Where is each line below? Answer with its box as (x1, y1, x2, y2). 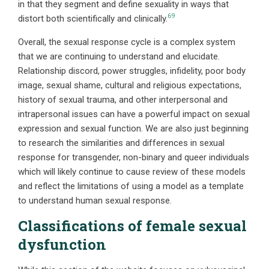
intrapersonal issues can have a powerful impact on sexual (18, 108, 250, 119)
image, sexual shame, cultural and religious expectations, (18, 79, 241, 91)
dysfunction (18, 234, 106, 254)
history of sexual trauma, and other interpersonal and (18, 94, 228, 105)
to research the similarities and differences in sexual (18, 137, 225, 148)
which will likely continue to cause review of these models (18, 166, 246, 177)
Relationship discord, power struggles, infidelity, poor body (18, 65, 246, 76)
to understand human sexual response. (18, 195, 172, 206)
